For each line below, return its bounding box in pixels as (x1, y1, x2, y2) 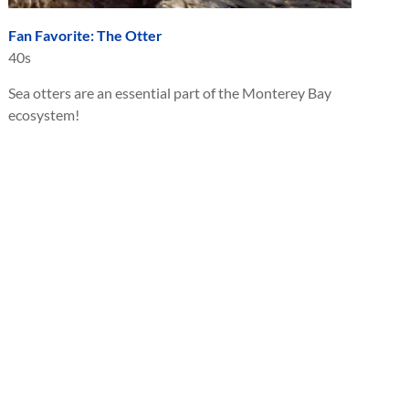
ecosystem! (8, 106, 79, 124)
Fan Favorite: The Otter (8, 26, 163, 45)
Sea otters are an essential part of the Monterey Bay (8, 84, 331, 102)
